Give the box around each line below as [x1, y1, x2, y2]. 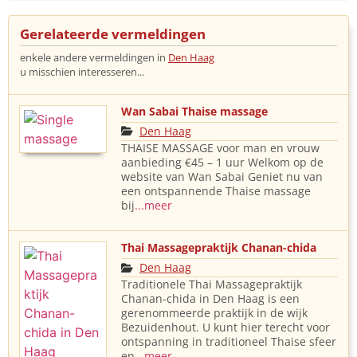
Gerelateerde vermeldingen [20, 24, 206, 43]
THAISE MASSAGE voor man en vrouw [121, 139, 320, 155]
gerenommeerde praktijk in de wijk [121, 305, 308, 321]
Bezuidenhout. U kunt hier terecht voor [121, 320, 330, 335]
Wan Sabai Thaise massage [121, 103, 268, 119]
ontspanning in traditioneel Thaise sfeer [121, 334, 336, 350]
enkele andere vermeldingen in [20, 49, 166, 65]
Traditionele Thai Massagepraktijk [121, 277, 302, 292]
